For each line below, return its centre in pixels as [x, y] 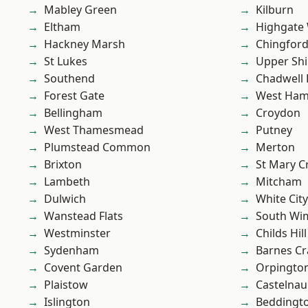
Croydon [278, 113]
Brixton [63, 165]
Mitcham [279, 182]
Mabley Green [80, 10]
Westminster [77, 233]
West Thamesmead [94, 130]
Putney [274, 130]
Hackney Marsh [85, 44]
